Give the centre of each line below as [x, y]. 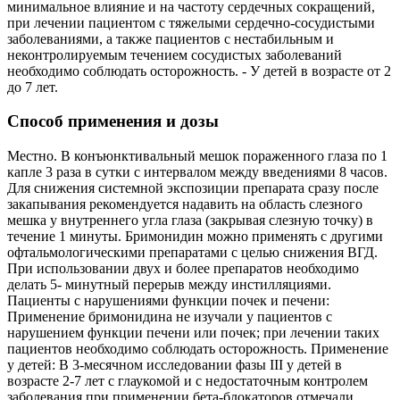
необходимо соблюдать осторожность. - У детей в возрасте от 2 [199, 71]
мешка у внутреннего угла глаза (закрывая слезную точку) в [190, 221]
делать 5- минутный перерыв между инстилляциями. [169, 285]
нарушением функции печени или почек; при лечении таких [193, 333]
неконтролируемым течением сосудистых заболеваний [175, 54]
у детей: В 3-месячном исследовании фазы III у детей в [175, 365]
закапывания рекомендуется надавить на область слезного [185, 204]
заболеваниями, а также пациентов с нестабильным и [171, 38]
